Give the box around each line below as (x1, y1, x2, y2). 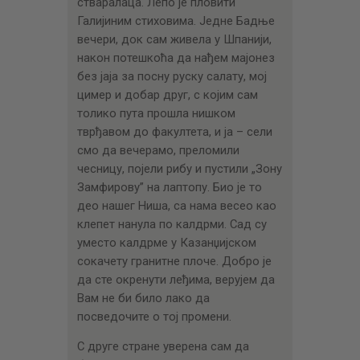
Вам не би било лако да (76, 290, 210, 305)
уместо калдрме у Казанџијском (76, 235, 256, 250)
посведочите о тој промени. (76, 309, 231, 324)
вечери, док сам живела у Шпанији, (76, 31, 272, 47)
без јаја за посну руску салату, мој (76, 68, 267, 84)
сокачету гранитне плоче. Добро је (76, 253, 272, 268)
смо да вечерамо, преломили (76, 142, 239, 157)
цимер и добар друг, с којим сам (76, 87, 258, 102)
